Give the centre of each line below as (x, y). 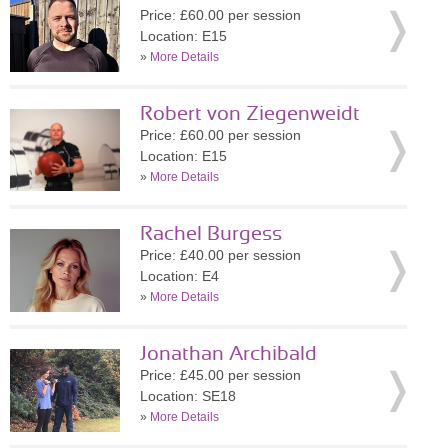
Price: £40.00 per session (220, 255)
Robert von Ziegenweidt (250, 114)
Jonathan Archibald (228, 354)
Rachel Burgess (211, 234)
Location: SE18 (188, 396)
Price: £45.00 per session (220, 375)
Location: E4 (179, 276)
